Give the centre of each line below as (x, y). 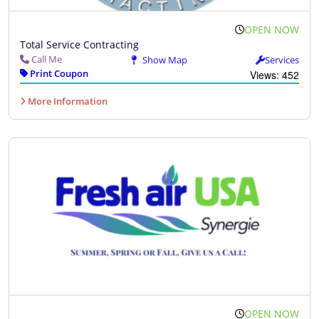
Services (282, 60)
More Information (67, 101)
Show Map (163, 60)
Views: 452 (274, 75)
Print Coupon (58, 74)
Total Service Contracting (79, 45)
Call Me (47, 59)
